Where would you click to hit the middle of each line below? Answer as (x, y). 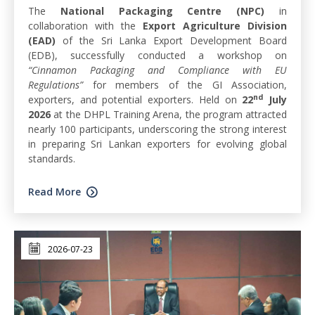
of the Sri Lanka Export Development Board (175, 40)
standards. (52, 158)
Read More (54, 191)
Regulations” (56, 84)
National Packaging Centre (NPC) (162, 11)
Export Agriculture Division (215, 25)
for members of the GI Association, (185, 84)
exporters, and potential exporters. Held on (135, 99)
